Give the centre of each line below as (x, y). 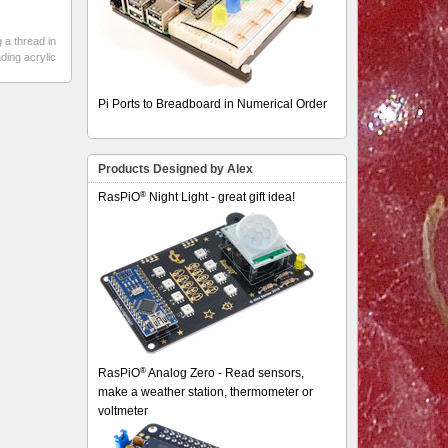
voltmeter (123, 411)
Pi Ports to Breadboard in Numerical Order (213, 104)
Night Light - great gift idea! (221, 197)
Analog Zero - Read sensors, (225, 373)
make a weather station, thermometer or (206, 392)
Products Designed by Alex (176, 169)
